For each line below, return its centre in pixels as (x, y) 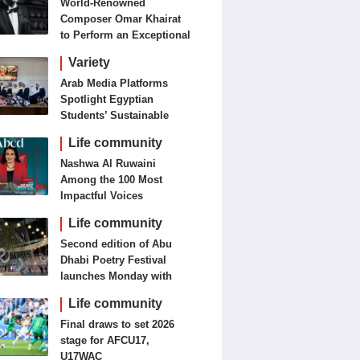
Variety (90, 62)
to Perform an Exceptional (126, 35)
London (80, 67)
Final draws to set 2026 (118, 324)
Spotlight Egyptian (107, 99)
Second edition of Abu (117, 244)
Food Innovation (102, 131)
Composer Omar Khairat (121, 19)
